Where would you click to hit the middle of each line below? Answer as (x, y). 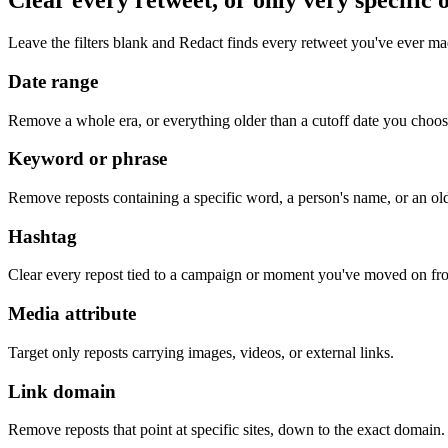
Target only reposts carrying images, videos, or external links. (201, 352)
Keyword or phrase (87, 159)
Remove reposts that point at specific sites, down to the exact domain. (226, 430)
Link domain (62, 391)
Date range (53, 81)
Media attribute (72, 314)
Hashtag (42, 236)
